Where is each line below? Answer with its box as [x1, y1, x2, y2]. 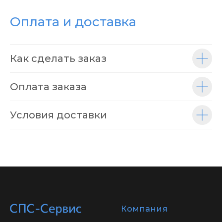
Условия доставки [10, 109, 107, 121]
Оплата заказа [10, 81, 87, 93]
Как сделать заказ [10, 53, 107, 64]
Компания [121, 204, 168, 214]
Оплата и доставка [10, 14, 136, 30]
